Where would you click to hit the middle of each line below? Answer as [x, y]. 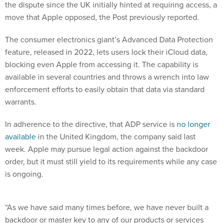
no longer [193, 124]
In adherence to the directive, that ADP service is [91, 124]
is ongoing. [24, 174]
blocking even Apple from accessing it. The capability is [102, 64]
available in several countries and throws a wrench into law [107, 77]
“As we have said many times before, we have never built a [107, 207]
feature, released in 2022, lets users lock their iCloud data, [106, 52]
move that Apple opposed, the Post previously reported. [102, 17]
